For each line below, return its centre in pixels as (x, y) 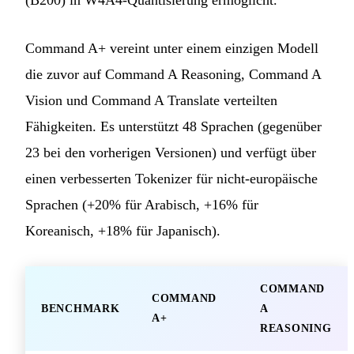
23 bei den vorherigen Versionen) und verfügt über (171, 152)
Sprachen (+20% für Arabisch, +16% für (142, 204)
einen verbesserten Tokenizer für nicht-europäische (171, 178)
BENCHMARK (81, 308)
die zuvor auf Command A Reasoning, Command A (173, 74)
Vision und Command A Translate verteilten (151, 100)
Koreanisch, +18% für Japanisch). (123, 230)
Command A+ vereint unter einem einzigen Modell (172, 48)
